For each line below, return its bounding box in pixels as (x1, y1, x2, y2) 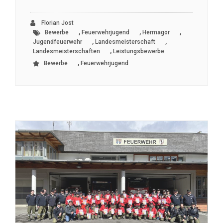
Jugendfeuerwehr (33, 38, 82, 46)
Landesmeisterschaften (33, 48, 100, 55)
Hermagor (142, 29, 170, 36)
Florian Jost (40, 19, 74, 27)
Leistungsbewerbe (113, 48, 164, 55)
